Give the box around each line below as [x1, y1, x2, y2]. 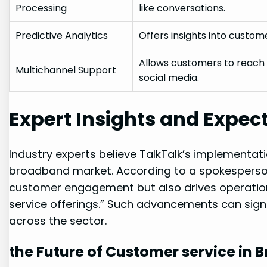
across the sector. [9, 213, 107, 229]
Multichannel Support [15, 63, 117, 77]
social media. [139, 70, 200, 85]
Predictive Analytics [15, 28, 108, 42]
